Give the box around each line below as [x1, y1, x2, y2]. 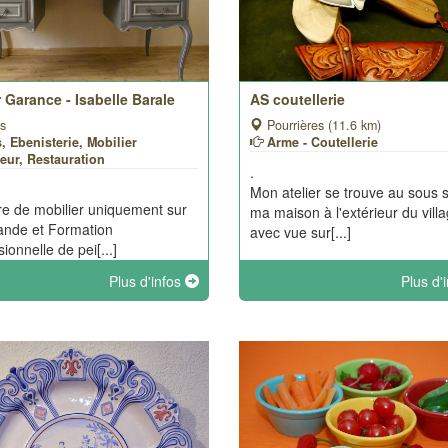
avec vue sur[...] [249, 222, 351, 242]
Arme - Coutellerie [266, 133, 378, 151]
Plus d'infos [108, 271, 185, 291]
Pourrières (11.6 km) [262, 116, 381, 134]
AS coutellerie [249, 89, 345, 109]
